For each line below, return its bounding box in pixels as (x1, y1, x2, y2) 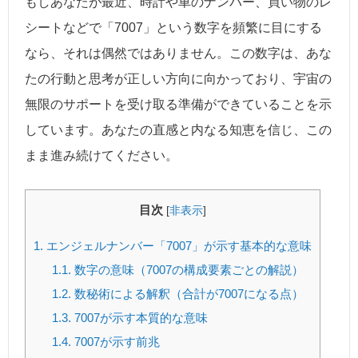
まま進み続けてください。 (25, 149, 178, 163)
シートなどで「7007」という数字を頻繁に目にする (25, 21, 322, 35)
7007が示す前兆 (70, 335, 160, 349)
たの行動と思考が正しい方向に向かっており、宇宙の (25, 72, 332, 86)
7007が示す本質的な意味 (70, 311, 208, 325)
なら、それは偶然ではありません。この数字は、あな (25, 46, 332, 61)
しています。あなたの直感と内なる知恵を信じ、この (25, 123, 332, 137)
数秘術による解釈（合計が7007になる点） (70, 287, 304, 301)
